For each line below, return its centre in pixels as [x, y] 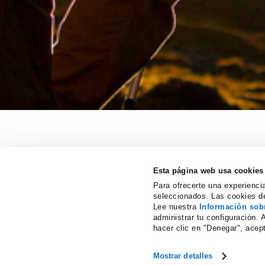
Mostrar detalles [183, 256]
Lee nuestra [176, 207]
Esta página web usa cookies [208, 170]
